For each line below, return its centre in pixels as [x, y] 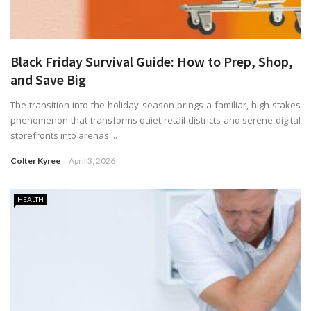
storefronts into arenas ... [64, 136]
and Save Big [48, 80]
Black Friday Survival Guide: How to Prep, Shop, [152, 62]
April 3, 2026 [92, 161]
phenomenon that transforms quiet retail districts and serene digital [155, 120]
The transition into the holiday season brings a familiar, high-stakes [155, 105]
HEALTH [31, 200]
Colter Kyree [35, 161]
